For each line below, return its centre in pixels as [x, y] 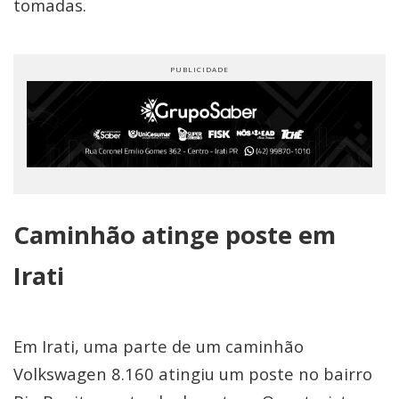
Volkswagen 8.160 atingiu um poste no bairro [193, 373]
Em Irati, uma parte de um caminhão [159, 346]
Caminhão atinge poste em [175, 234]
